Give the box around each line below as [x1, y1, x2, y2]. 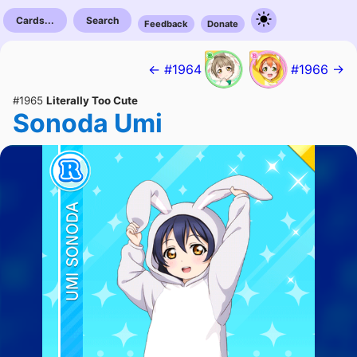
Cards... [16, 14, 54, 26]
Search [86, 14, 119, 26]
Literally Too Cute [46, 94, 138, 107]
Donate [207, 18, 238, 29]
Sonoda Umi [13, 108, 163, 139]
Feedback [144, 18, 188, 29]
